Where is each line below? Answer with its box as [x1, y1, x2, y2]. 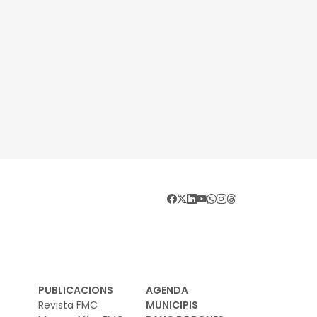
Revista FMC [38, 298, 98, 313]
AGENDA [146, 283, 188, 298]
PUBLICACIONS [38, 283, 113, 298]
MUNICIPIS [146, 298, 198, 313]
